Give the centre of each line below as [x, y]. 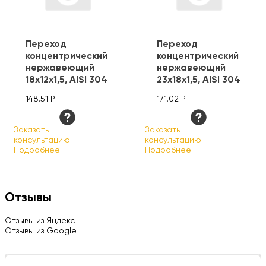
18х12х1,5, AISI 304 [66, 80]
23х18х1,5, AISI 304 [199, 80]
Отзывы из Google [41, 231]
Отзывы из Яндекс [40, 221]
